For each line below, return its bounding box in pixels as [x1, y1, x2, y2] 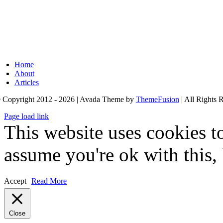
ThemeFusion [135, 95, 179, 104]
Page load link [4, 112, 49, 120]
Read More [31, 177, 67, 185]
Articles [14, 78, 39, 87]
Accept [4, 177, 26, 185]
